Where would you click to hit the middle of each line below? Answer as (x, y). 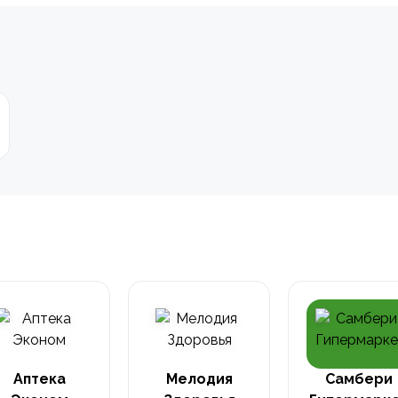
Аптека (39, 379)
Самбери (359, 379)
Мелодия (199, 379)
